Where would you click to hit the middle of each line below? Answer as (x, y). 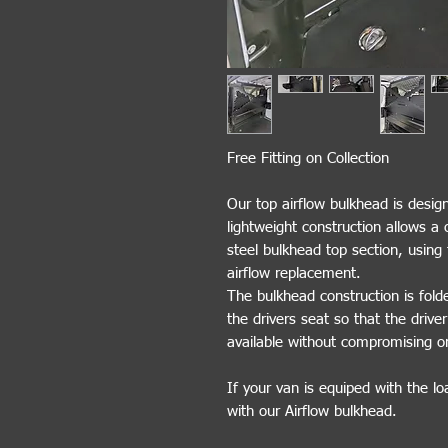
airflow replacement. (294, 273)
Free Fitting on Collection (308, 158)
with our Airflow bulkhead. (314, 411)
